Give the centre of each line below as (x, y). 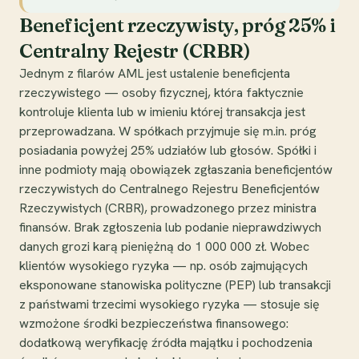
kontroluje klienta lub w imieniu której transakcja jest (162, 111)
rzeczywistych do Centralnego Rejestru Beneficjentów (169, 188)
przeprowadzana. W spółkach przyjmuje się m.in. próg (168, 131)
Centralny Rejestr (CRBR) (135, 50)
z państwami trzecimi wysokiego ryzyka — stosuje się (169, 304)
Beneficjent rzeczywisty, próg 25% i (177, 25)
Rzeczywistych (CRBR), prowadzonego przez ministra (168, 208)
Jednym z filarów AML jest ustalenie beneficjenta (155, 73)
